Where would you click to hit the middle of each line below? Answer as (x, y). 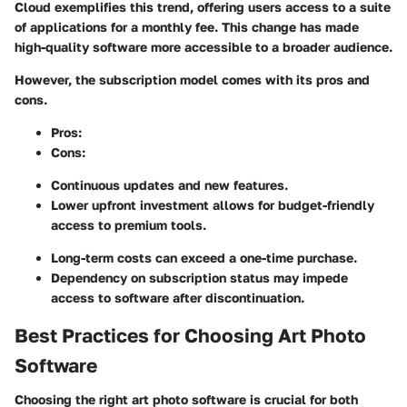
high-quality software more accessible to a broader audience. (203, 46)
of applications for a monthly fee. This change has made (187, 26)
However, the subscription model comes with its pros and (192, 79)
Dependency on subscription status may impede (199, 277)
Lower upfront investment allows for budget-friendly (213, 204)
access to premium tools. (129, 224)
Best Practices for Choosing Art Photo (190, 335)
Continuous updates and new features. (169, 184)
